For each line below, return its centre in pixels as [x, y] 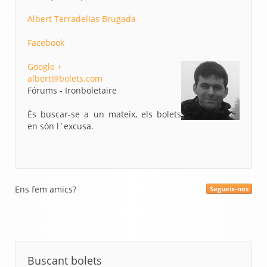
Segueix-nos [229, 189]
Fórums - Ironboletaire [72, 90]
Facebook [46, 43]
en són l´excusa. [60, 126]
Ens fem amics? [46, 189]
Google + [45, 66]
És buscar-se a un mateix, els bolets [104, 114]
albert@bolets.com [65, 78]
